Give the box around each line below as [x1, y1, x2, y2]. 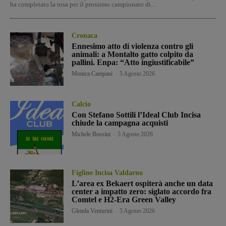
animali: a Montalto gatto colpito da [72, 49, 194, 59]
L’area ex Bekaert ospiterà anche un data [72, 179, 213, 188]
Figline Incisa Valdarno [72, 169, 143, 177]
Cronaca [72, 31, 98, 39]
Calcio [72, 100, 91, 108]
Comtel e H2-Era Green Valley [72, 195, 177, 204]
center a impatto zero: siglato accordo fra [72, 187, 212, 196]
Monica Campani [72, 70, 113, 77]
